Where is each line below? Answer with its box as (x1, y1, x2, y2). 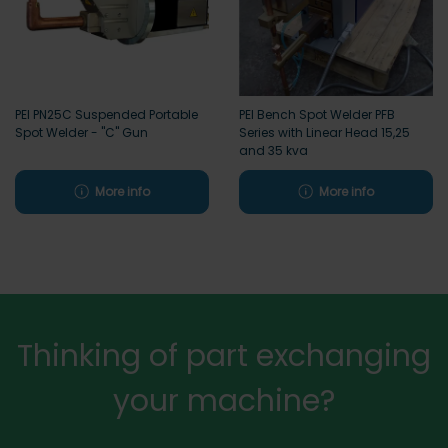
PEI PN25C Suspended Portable (15, 105, 198, 123)
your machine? (113, 379, 335, 422)
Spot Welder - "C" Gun (15, 123, 148, 141)
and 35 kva (239, 141, 308, 159)
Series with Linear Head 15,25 (239, 123, 410, 141)
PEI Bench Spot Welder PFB (239, 105, 395, 123)
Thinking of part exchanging (17, 334, 431, 377)
